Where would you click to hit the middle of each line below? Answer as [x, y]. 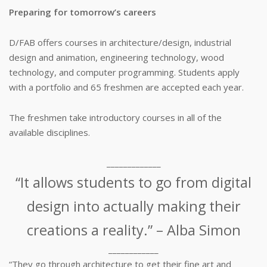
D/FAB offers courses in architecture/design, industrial [120, 42]
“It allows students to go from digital [133, 182]
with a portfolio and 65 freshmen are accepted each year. [126, 87]
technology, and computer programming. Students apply [124, 72]
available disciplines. [49, 132]
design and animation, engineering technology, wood [117, 57]
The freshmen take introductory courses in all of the [115, 117]
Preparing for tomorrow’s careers [83, 12]
